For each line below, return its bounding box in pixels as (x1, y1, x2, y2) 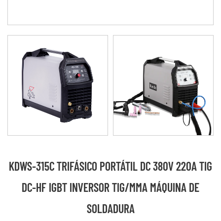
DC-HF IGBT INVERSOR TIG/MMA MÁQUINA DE (22, 180, 199, 194)
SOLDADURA (86, 201, 135, 216)
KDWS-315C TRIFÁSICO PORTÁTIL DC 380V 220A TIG (9, 159, 212, 173)
